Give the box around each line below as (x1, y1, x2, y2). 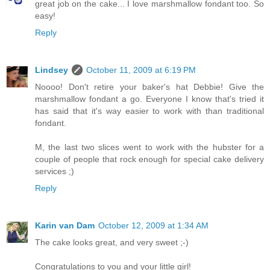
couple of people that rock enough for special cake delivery (35, 154, 264, 164)
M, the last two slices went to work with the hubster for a (35, 142, 264, 152)
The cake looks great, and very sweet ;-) (35, 237, 189, 247)
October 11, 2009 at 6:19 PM (86, 64, 196, 75)
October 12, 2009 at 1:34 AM (98, 220, 209, 230)
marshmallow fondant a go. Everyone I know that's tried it (35, 93, 264, 104)
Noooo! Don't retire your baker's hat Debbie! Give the (35, 81, 264, 92)
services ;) (35, 166, 74, 176)
